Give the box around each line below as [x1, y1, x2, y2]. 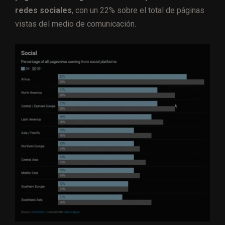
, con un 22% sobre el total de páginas [72, 6, 204, 16]
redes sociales [15, 6, 72, 16]
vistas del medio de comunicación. [15, 19, 136, 29]
